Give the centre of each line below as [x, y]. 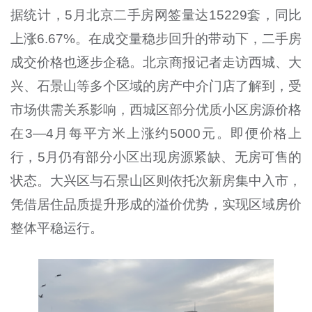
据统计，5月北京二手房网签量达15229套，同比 [156, 15]
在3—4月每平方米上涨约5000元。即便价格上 [156, 133]
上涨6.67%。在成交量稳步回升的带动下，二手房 [156, 38]
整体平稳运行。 [56, 228]
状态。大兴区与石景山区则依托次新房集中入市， [156, 180]
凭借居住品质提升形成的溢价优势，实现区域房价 [156, 204]
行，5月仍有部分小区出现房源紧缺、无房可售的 [156, 157]
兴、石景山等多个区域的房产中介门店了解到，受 [156, 86]
